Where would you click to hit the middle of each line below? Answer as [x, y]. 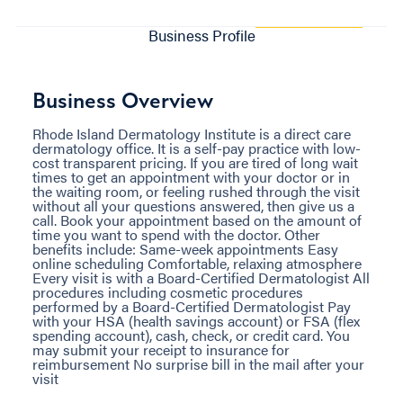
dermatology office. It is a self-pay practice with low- [197, 148]
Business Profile [201, 35]
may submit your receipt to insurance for [161, 349]
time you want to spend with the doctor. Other [176, 234]
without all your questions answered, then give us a [193, 205]
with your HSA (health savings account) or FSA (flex [196, 320]
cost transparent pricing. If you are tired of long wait [195, 162]
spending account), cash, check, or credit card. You [191, 335]
